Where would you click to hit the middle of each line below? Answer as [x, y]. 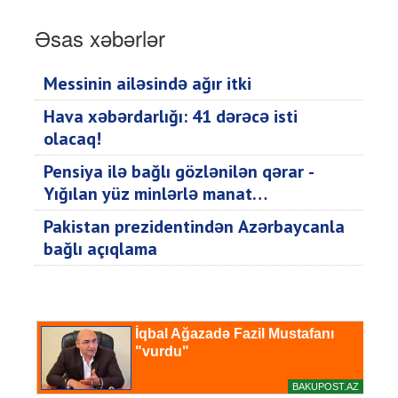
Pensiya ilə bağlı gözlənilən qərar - [179, 172]
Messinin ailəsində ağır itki [147, 84]
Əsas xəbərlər [100, 38]
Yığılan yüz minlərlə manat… [155, 194]
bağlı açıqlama [100, 249]
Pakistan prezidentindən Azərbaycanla [194, 227]
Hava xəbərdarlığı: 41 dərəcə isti [171, 117]
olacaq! [72, 139]
